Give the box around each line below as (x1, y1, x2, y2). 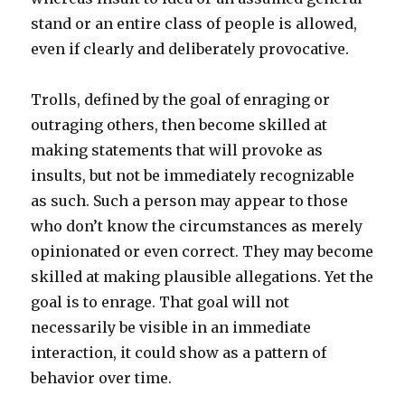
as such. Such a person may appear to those (31, 191, 349, 210)
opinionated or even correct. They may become (31, 241, 374, 260)
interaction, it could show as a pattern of (31, 343, 327, 362)
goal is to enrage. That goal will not (31, 292, 290, 311)
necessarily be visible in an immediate (31, 317, 312, 336)
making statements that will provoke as (31, 140, 324, 159)
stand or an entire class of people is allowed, (31, 14, 358, 33)
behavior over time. (31, 368, 173, 387)
